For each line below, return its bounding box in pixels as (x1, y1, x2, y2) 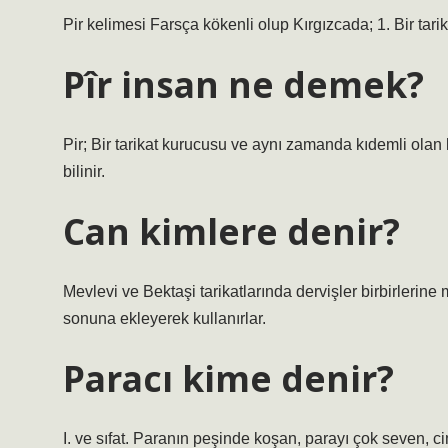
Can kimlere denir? (63, 207, 400, 255)
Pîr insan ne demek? (63, 60, 424, 108)
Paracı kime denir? (63, 354, 394, 402)
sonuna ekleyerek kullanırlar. (63, 310, 266, 327)
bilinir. (63, 163, 105, 180)
